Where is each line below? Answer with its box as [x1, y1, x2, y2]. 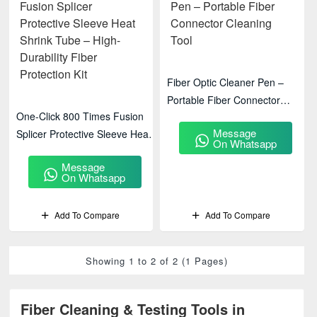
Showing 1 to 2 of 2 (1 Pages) [86, 254, 228, 267]
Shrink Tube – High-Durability [16, 144, 147, 158]
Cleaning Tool [167, 110, 229, 125]
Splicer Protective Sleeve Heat [16, 127, 151, 141]
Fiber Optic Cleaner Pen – [167, 75, 284, 89]
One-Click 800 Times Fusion [16, 109, 144, 123]
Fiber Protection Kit [16, 162, 102, 176]
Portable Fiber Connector [167, 93, 281, 107]
